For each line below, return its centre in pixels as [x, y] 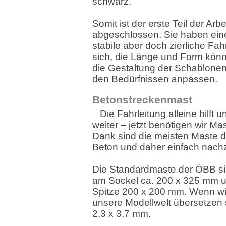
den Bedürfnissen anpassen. [155, 79]
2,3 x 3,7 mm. [122, 214]
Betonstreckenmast [142, 100]
